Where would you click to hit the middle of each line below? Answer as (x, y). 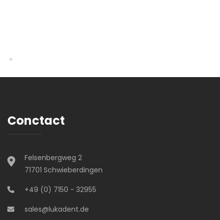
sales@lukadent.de (56, 209)
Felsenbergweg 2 (53, 158)
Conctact (36, 121)
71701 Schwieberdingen (63, 170)
